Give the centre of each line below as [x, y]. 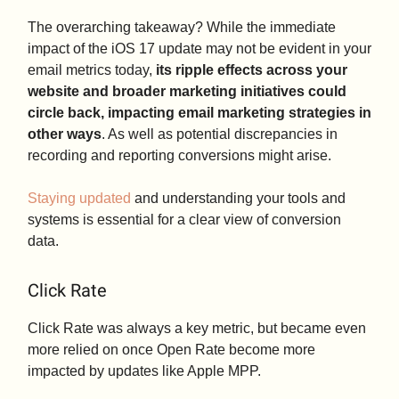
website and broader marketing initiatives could [187, 92]
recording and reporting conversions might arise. [179, 156]
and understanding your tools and [238, 199]
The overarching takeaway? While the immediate [182, 28]
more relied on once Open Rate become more [171, 350]
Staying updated [79, 199]
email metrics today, [92, 70]
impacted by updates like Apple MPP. [144, 371]
